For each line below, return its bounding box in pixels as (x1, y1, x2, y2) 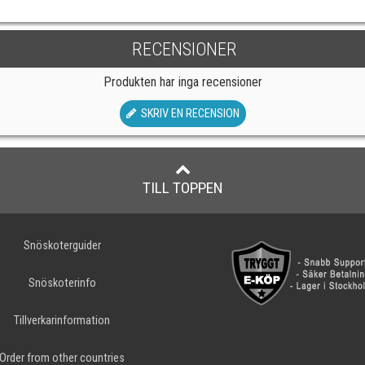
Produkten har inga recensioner (103, 74, 262, 90)
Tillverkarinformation (14, 314, 111, 328)
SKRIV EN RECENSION (135, 107, 240, 121)
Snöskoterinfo (28, 276, 96, 290)
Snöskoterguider (23, 239, 101, 253)
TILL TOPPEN (142, 178, 223, 197)
